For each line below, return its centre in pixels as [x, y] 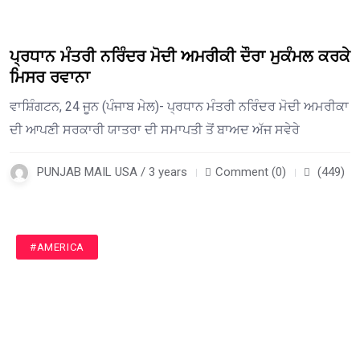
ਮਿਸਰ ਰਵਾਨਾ [50, 78]
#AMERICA [57, 247]
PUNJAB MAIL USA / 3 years [112, 172]
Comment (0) [251, 172]
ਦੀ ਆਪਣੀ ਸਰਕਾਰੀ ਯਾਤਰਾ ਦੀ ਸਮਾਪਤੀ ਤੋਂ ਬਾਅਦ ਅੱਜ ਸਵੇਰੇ [155, 130]
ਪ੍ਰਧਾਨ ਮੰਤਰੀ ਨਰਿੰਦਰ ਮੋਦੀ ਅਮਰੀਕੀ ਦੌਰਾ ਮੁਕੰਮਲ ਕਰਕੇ [180, 57]
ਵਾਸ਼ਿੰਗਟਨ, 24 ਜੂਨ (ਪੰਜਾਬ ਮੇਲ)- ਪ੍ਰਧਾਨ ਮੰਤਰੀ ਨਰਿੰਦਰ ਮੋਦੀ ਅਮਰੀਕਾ [179, 107]
